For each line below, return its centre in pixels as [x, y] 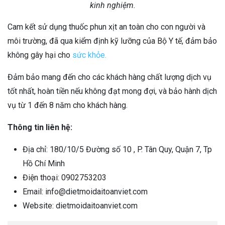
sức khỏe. [89, 55]
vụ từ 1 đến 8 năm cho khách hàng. [68, 105]
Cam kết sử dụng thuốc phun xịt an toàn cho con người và [106, 27]
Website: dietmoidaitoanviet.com [80, 206]
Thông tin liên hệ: [40, 128]
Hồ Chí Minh [44, 164]
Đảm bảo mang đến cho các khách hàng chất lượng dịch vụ [109, 77]
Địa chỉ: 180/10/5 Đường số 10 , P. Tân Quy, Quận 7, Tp [117, 150]
